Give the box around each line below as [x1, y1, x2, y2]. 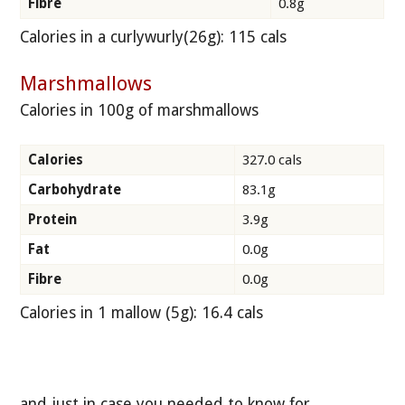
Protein [28, 211, 77, 228]
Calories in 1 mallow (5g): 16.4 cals [20, 303, 264, 322]
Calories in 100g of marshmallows [20, 100, 259, 119]
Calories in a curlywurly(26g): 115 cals [20, 27, 287, 46]
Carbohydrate [28, 181, 121, 198]
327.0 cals [242, 151, 302, 168]
